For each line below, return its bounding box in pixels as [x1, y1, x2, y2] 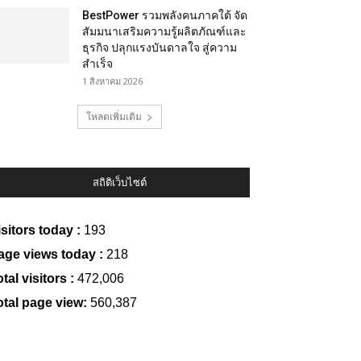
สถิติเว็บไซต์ [92, 176, 147, 189]
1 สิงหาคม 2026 [82, 75, 143, 87]
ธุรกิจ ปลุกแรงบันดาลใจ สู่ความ [82, 41, 237, 54]
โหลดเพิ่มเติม [85, 110, 142, 123]
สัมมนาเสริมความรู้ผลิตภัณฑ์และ [82, 25, 247, 38]
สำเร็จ [82, 57, 113, 70]
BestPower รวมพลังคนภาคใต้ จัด [82, 9, 247, 22]
